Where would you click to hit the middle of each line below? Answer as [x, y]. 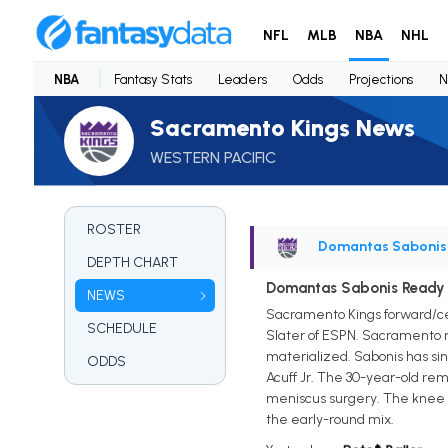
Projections [380, 79]
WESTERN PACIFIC [212, 157]
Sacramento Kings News [282, 127]
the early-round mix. [329, 419]
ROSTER [113, 229]
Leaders [242, 79]
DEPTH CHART [132, 262]
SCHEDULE [121, 328]
